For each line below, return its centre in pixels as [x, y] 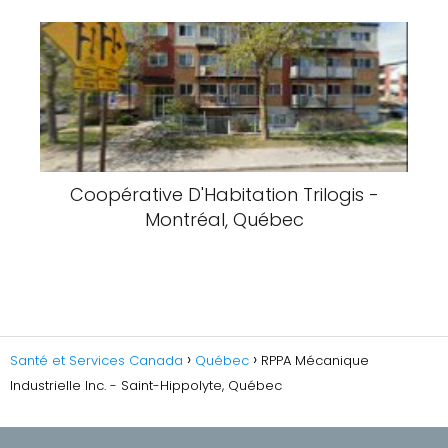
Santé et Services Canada [96, 360]
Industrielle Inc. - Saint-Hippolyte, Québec [146, 385]
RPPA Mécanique [315, 360]
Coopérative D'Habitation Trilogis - [224, 194]
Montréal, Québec [224, 219]
